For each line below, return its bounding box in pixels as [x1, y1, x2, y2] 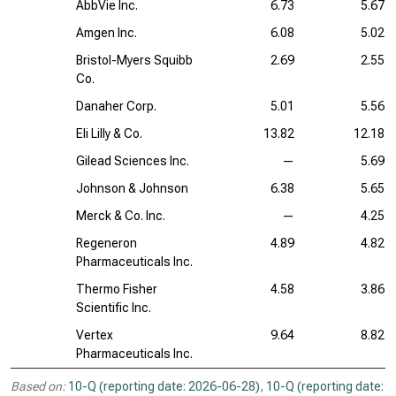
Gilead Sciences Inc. [76, 154, 189, 168]
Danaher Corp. [76, 99, 156, 113]
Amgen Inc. [76, 26, 137, 40]
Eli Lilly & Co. [76, 126, 142, 141]
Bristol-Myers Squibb [76, 53, 193, 67]
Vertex [76, 328, 113, 342]
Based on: [11, 379, 65, 393]
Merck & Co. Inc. [76, 209, 165, 223]
